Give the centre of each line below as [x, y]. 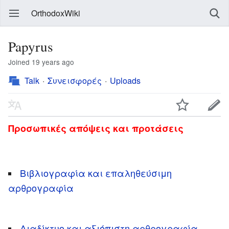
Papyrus [31, 46]
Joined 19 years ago [43, 62]
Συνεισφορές [75, 81]
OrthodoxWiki [56, 13]
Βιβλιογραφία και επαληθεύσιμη [96, 173]
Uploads [125, 81]
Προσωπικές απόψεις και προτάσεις [96, 128]
